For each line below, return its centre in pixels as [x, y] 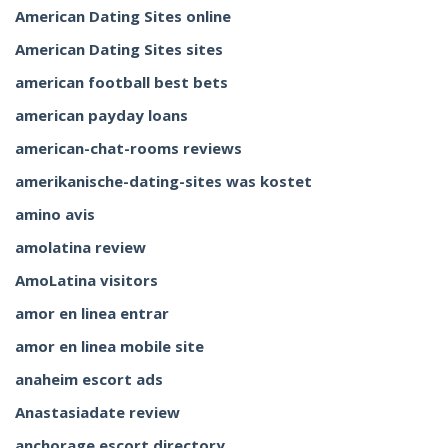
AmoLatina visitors [86, 280]
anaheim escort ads [89, 379]
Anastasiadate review [97, 412]
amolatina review [80, 247]
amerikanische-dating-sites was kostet [163, 181]
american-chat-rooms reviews [128, 148]
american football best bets [121, 82]
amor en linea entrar [92, 313]
